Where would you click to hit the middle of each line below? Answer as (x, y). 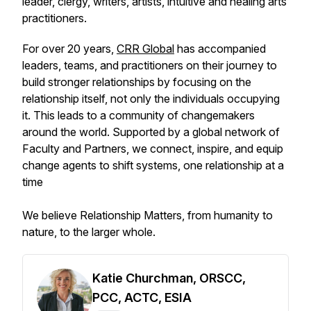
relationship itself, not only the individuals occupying (151, 99)
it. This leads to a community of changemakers (138, 115)
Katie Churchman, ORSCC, (169, 278)
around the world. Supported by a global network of (151, 132)
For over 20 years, (69, 49)
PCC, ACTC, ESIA (142, 297)
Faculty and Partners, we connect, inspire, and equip (153, 149)
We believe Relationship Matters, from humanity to (148, 215)
